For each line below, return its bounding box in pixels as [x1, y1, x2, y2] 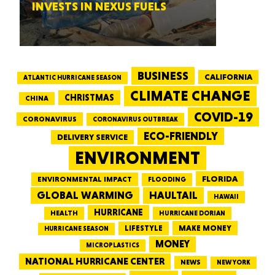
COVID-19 [193, 109, 253, 125]
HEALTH [50, 209, 78, 217]
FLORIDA [202, 174, 238, 184]
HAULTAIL [149, 189, 198, 201]
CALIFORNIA [204, 72, 252, 82]
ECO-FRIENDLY [144, 130, 218, 142]
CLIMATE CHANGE [130, 87, 250, 104]
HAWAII [213, 193, 239, 201]
